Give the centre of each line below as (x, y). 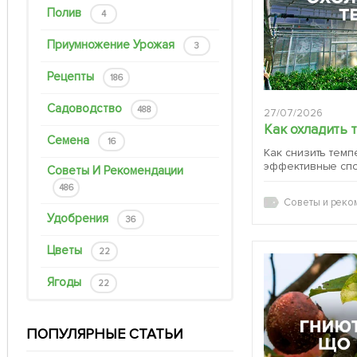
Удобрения (79, 219)
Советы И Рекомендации (115, 171)
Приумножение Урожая (112, 45)
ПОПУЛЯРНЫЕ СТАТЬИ (105, 334)
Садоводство (86, 109)
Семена (70, 141)
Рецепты (72, 77)
